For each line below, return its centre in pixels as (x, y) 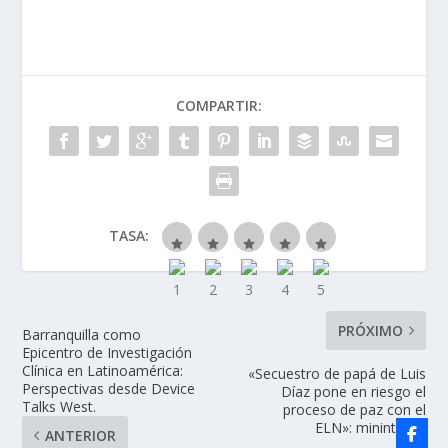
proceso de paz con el (354, 410)
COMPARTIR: (219, 106)
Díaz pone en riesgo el (353, 392)
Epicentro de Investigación (107, 353)
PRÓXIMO (370, 331)
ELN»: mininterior (370, 428)
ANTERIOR (81, 436)
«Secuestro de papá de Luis (336, 374)
